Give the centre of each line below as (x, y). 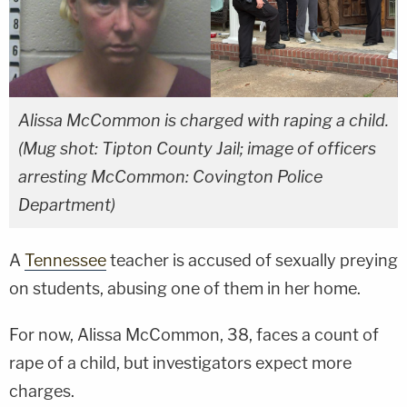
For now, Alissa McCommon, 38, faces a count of (194, 334)
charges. (42, 391)
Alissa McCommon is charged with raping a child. (203, 120)
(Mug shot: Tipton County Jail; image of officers (197, 148)
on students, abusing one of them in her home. (185, 288)
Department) (67, 204)
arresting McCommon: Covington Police (170, 176)
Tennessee (65, 260)
